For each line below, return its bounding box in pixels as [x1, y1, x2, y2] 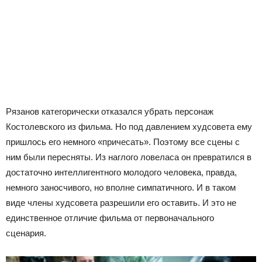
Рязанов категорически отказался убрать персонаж [6, 106, 213, 117]
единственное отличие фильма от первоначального [6, 213, 214, 223]
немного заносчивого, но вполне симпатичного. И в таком [6, 182, 236, 193]
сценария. [6, 228, 46, 239]
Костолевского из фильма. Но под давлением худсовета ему [6, 122, 252, 132]
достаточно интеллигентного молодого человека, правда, [6, 167, 237, 178]
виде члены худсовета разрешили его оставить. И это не [6, 198, 236, 208]
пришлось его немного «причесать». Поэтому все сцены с [6, 137, 240, 147]
